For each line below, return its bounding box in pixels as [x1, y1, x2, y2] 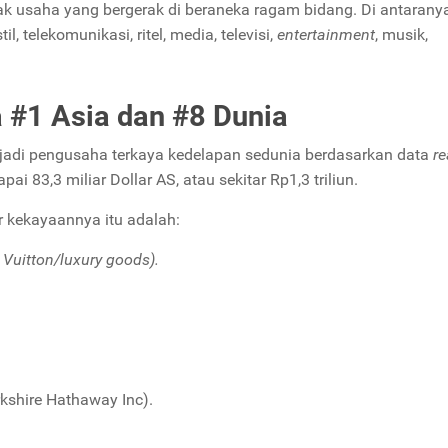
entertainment [277, 24, 375, 44]
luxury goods [60, 249, 150, 269]
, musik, [375, 24, 428, 44]
